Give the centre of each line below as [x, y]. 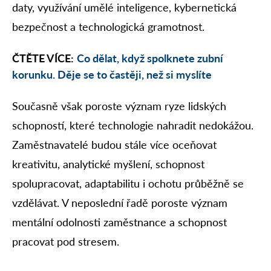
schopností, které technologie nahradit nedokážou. [133, 126]
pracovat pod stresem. [66, 242]
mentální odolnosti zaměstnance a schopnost [119, 222]
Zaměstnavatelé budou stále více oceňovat [114, 145]
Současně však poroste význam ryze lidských [119, 106]
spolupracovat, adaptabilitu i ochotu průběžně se [128, 184]
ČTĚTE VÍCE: [43, 58]
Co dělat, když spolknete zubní [150, 58]
